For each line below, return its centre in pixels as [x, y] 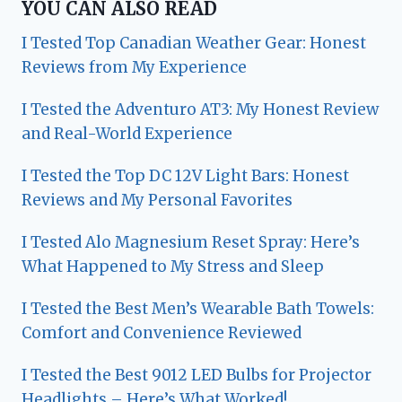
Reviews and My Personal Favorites [157, 200]
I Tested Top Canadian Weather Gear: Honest [194, 43]
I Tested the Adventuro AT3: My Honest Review [200, 109]
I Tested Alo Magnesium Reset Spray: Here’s [191, 242]
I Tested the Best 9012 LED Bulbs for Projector [197, 375]
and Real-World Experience [127, 133]
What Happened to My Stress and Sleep [173, 266]
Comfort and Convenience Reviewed [162, 332]
